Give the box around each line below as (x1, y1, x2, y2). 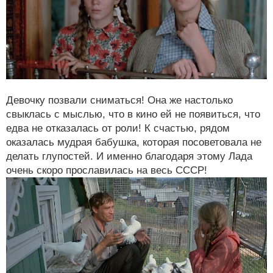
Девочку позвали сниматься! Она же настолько (6, 94, 233, 107)
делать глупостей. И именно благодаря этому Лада (6, 151, 252, 163)
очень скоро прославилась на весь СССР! (6, 165, 207, 177)
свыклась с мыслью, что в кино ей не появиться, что (6, 108, 260, 121)
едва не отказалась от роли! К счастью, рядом (6, 122, 230, 135)
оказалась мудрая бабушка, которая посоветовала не (6, 136, 261, 149)
